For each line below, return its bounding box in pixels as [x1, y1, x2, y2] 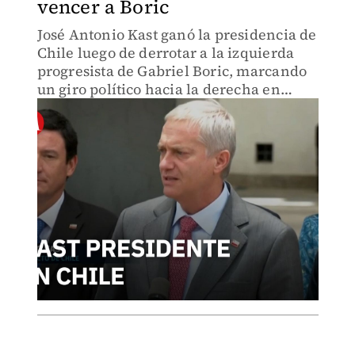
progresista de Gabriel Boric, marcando [36, 61, 307, 81]
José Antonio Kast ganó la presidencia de [36, 25, 317, 44]
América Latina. [36, 97, 148, 117]
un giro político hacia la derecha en [36, 79, 281, 99]
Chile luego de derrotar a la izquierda [36, 43, 295, 63]
